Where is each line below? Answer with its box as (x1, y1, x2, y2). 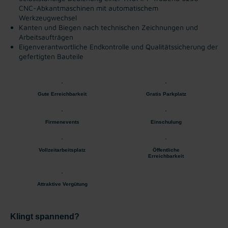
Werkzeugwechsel (19, 13, 77, 22)
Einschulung (150, 119, 182, 125)
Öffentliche (152, 147, 180, 153)
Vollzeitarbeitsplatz (39, 147, 85, 153)
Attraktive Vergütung (37, 181, 88, 187)
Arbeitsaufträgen (19, 32, 73, 41)
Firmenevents (45, 119, 79, 125)
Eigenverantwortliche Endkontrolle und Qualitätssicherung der (19, 42, 218, 51)
